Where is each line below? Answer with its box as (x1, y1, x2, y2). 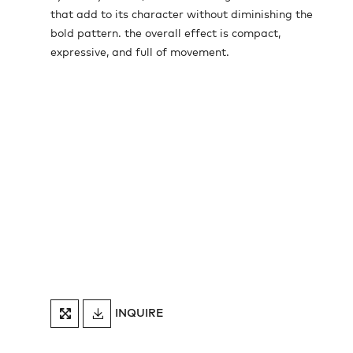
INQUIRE (115, 308, 164, 320)
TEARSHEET (127, 314, 176, 322)
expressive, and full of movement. (50, 47, 229, 58)
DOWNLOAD (126, 306, 176, 314)
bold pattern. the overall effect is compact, (50, 28, 281, 39)
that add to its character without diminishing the (50, 9, 313, 20)
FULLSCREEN (91, 310, 147, 318)
